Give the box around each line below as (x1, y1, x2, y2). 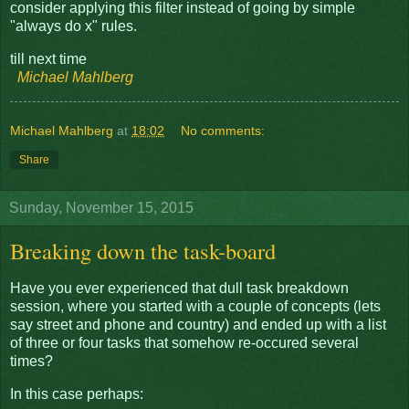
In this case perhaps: (10, 386, 143, 403)
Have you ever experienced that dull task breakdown (10, 280, 349, 297)
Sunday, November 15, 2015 (9, 199, 194, 215)
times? (10, 353, 53, 370)
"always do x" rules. (10, 17, 137, 34)
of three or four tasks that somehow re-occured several (10, 335, 359, 351)
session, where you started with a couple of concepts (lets (10, 299, 381, 315)
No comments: (181, 122, 266, 138)
